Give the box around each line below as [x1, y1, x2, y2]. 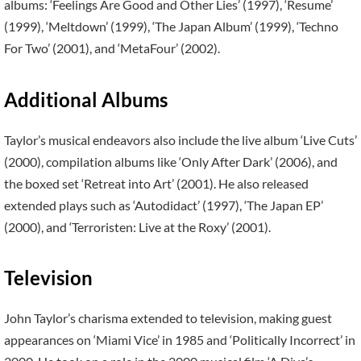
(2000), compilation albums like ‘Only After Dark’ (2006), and [4, 153, 338, 169]
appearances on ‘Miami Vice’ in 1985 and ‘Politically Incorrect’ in [4, 332, 355, 348]
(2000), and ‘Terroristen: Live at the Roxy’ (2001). [4, 218, 271, 234]
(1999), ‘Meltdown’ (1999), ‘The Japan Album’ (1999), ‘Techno [4, 19, 338, 35]
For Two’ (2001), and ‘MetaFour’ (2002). [4, 40, 220, 56]
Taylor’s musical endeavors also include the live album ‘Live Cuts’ [4, 131, 357, 147]
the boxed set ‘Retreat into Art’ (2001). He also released [4, 175, 309, 191]
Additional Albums [4, 87, 168, 111]
